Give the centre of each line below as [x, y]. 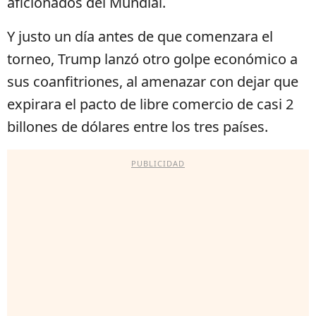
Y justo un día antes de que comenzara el [140, 37]
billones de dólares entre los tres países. [138, 127]
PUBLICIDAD [158, 164]
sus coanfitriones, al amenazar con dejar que [153, 82]
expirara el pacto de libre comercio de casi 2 [150, 104]
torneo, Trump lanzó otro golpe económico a [152, 59]
